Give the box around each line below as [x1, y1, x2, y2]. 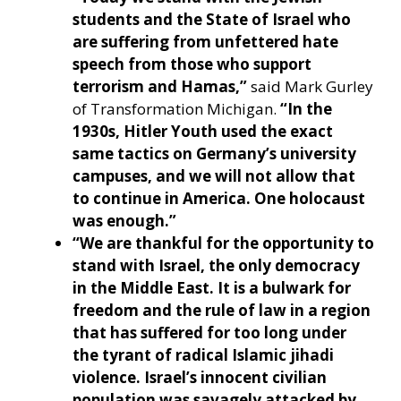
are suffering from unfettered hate [73, 31, 338, 53]
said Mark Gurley [247, 76, 373, 98]
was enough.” [73, 210, 176, 232]
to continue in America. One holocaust [73, 188, 365, 209]
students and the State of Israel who [73, 9, 351, 30]
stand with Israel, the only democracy [73, 255, 360, 277]
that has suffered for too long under [73, 322, 346, 344]
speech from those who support [73, 54, 311, 75]
